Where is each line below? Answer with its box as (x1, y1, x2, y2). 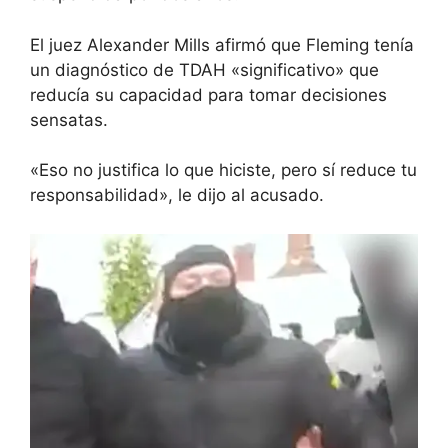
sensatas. (30, 109, 108, 130)
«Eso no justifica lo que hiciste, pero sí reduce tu (30, 160, 417, 181)
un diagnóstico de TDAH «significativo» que (30, 59, 379, 80)
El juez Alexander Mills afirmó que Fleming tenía (30, 34, 414, 55)
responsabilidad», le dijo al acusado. (30, 185, 324, 206)
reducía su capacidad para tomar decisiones (30, 84, 387, 105)
